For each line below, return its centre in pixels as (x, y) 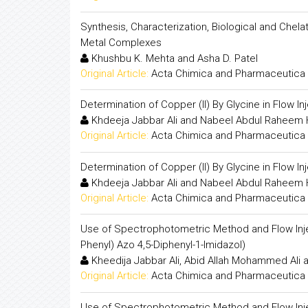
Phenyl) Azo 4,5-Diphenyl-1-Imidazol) (163, 245)
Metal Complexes (121, 42)
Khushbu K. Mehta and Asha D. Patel (173, 58)
